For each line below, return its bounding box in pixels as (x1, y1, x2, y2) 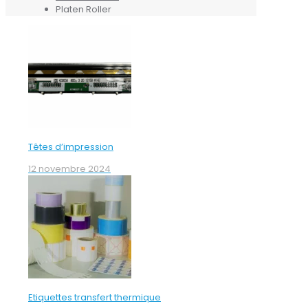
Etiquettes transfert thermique (28, 291, 161, 305)
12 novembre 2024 (28, 162, 111, 176)
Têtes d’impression (28, 140, 113, 154)
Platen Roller (56, 3, 111, 16)
